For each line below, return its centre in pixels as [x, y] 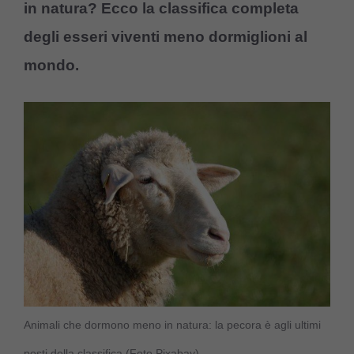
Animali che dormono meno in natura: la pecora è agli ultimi [172, 324]
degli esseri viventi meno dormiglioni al [166, 36]
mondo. [51, 65]
